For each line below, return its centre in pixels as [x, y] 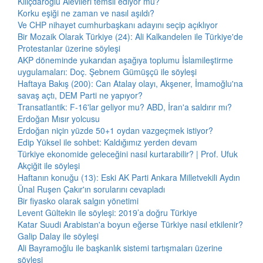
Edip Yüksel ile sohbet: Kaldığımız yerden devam [107, 142]
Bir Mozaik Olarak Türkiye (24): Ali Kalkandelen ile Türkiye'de [130, 36]
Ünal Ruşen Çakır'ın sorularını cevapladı [91, 189]
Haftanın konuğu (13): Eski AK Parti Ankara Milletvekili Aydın [129, 177]
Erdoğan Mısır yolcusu [59, 119]
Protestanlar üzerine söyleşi [69, 48]
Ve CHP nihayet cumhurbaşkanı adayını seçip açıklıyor [118, 25]
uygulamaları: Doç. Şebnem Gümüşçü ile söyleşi [107, 72]
